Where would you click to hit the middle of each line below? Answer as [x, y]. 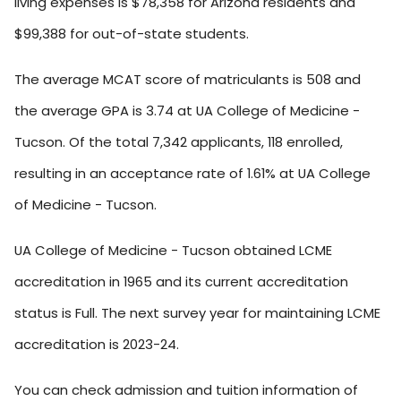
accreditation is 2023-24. [97, 345]
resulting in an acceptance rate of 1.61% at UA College [192, 174]
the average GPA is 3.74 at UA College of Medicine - [187, 111]
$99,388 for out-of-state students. [132, 34]
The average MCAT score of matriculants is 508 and [188, 80]
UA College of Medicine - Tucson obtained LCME [173, 251]
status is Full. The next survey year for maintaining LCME [197, 313]
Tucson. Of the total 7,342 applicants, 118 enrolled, [179, 142]
